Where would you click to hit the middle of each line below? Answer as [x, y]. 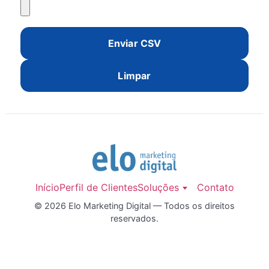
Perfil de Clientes [98, 187]
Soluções [158, 187]
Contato [215, 187]
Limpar [134, 75]
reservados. [134, 218]
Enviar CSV [134, 43]
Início [47, 187]
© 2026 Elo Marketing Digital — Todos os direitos [134, 205]
